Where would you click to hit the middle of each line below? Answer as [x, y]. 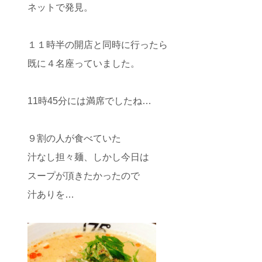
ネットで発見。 [60, 7]
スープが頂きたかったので [84, 176]
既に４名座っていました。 [84, 63]
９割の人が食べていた [74, 138]
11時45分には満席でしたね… [89, 101]
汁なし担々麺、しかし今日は [88, 157]
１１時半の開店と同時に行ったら [98, 45]
